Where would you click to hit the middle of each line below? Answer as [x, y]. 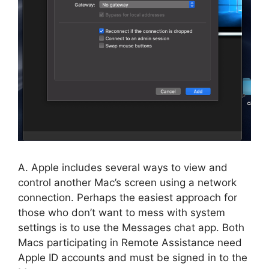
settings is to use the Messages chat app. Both [131, 228]
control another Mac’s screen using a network [127, 183]
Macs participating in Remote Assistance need [130, 243]
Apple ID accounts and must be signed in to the [133, 258]
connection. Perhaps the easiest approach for [128, 198]
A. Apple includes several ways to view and [123, 168]
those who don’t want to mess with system [122, 213]
